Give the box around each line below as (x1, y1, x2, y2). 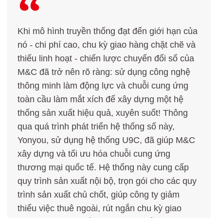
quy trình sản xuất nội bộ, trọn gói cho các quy (18, 176, 197, 186)
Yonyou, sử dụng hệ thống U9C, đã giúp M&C (18, 135, 195, 145)
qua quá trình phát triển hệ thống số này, (18, 122, 175, 132)
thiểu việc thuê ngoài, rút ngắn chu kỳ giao (18, 203, 182, 214)
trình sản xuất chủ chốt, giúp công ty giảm (18, 190, 180, 200)
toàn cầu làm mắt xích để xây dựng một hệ (18, 94, 183, 105)
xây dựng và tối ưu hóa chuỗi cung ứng (18, 149, 170, 159)
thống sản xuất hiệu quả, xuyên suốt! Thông (18, 108, 188, 118)
